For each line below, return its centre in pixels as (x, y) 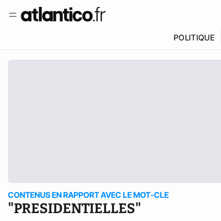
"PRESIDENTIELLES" (74, 208)
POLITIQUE (194, 37)
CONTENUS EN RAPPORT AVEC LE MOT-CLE (88, 195)
